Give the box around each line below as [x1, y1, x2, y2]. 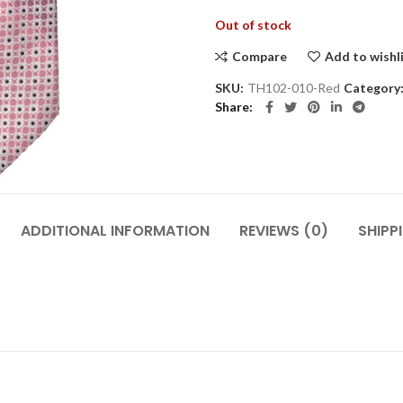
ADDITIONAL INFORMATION [21, 220, 210, 242]
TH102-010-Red [247, 80, 340, 95]
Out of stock [215, 17, 291, 32]
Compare [232, 49, 287, 64]
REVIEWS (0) [239, 220, 328, 242]
